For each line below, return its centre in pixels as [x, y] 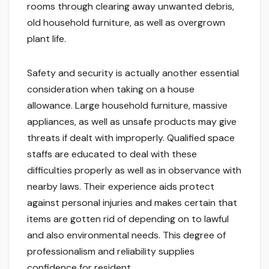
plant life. [47, 39]
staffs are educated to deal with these [112, 154]
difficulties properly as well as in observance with [134, 171]
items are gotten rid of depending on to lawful [128, 219]
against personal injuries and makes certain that [132, 203]
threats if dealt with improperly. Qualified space [131, 138]
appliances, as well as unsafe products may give [132, 122]
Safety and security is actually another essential [133, 73]
